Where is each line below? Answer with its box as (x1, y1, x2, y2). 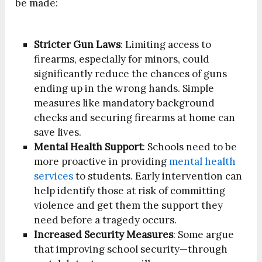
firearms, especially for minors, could (34, 52, 210, 65)
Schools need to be (147, 140, 237, 153)
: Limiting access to (120, 37, 212, 51)
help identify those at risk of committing (34, 184, 226, 197)
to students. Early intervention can (73, 169, 243, 182)
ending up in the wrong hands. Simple (34, 81, 215, 95)
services (34, 169, 74, 182)
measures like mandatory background (34, 96, 215, 109)
